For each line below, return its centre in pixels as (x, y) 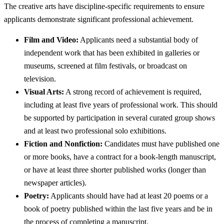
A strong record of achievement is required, (133, 92)
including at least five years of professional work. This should (121, 105)
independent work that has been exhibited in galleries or (112, 53)
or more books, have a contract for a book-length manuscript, (120, 157)
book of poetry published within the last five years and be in (118, 209)
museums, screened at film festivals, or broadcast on (105, 66)
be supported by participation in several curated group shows (119, 118)
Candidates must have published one (161, 144)
